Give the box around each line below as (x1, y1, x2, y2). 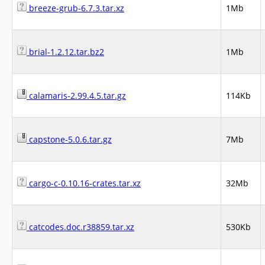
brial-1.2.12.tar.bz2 (27, 46, 104, 57)
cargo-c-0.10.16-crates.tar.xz (27, 177, 141, 189)
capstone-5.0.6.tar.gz (27, 134, 112, 145)
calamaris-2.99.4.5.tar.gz (27, 90, 126, 101)
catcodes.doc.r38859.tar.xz (27, 221, 134, 232)
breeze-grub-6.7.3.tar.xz (27, 2, 124, 14)
